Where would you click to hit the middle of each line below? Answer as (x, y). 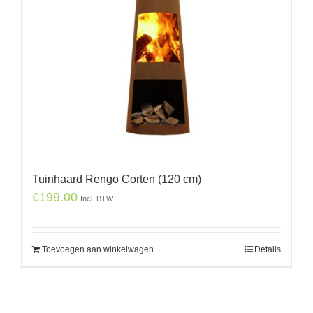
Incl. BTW (97, 198)
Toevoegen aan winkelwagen (98, 249)
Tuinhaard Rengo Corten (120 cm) (117, 179)
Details (268, 249)
